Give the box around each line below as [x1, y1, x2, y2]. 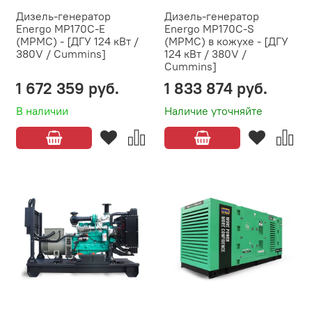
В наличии [16, 104, 68, 118]
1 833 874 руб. [164, 78, 267, 99]
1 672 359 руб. [16, 78, 119, 99]
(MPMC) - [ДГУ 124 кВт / [16, 34, 139, 49]
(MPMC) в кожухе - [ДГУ [164, 34, 288, 49]
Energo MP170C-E [16, 22, 105, 36]
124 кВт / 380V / [164, 47, 247, 61]
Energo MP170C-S [164, 22, 254, 36]
